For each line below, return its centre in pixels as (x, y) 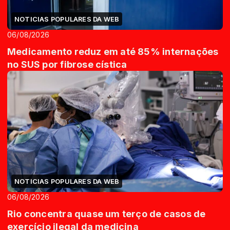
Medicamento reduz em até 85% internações (113, 52)
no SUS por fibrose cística (67, 64)
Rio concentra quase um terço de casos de (107, 214)
